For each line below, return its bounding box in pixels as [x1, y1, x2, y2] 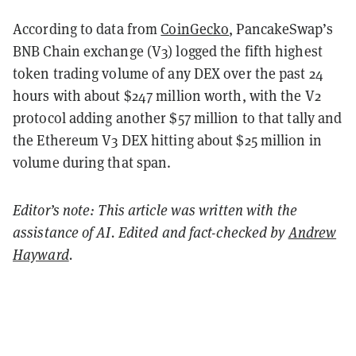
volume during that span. [13, 152, 172, 172]
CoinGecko [161, 18, 230, 38]
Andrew [288, 222, 337, 242]
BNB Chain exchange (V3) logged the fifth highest [13, 41, 323, 60]
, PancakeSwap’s [229, 18, 333, 38]
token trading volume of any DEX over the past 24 [13, 63, 323, 83]
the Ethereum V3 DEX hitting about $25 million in [13, 130, 322, 149]
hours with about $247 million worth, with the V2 [13, 85, 321, 105]
